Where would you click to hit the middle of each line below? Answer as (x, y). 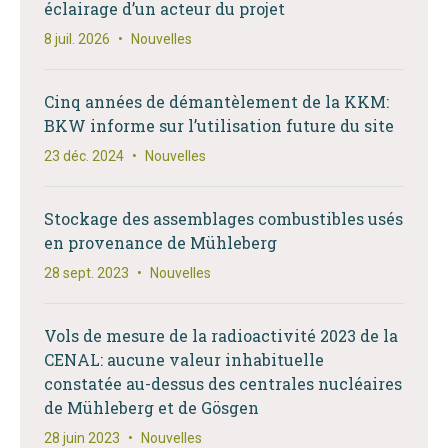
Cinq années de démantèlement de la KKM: (216, 101)
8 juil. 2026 (77, 39)
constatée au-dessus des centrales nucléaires (223, 383)
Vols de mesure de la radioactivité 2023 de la (221, 335)
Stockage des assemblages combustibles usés (223, 218)
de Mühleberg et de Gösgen (151, 407)
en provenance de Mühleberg (160, 242)
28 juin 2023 (82, 438)
